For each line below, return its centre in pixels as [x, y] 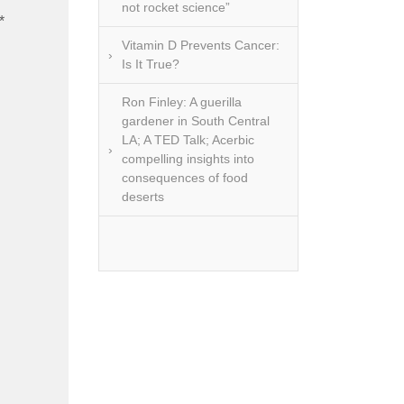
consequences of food [185, 178]
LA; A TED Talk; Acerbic [188, 140]
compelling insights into [188, 159]
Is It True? [151, 64]
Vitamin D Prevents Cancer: [201, 45]
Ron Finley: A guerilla [182, 102]
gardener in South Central [196, 121]
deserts [143, 197]
